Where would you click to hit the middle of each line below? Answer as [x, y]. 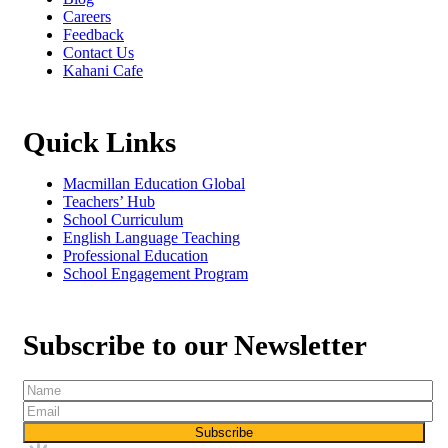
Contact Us [98, 53]
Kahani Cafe [103, 71]
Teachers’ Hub [109, 202]
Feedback [93, 35]
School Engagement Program [155, 274]
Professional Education [135, 256]
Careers [87, 17]
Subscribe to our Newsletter [195, 345]
